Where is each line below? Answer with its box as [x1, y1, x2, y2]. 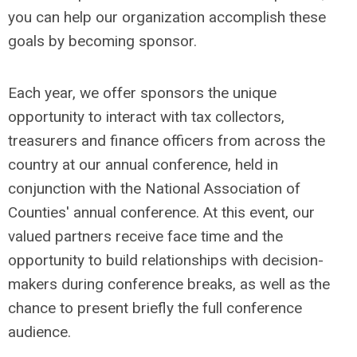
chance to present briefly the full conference [8, 299, 302, 317]
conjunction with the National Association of [8, 179, 300, 198]
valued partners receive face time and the [8, 227, 283, 245]
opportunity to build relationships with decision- [8, 251, 324, 269]
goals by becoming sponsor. [8, 32, 201, 50]
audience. [8, 323, 79, 341]
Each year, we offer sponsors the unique [8, 84, 277, 102]
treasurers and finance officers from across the [8, 131, 325, 150]
